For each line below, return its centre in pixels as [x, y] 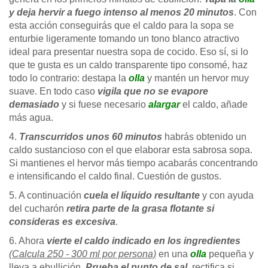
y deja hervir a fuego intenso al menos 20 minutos [121, 13]
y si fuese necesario [104, 105]
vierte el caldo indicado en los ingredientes [144, 241]
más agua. [31, 118]
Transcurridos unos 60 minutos [91, 137]
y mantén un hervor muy [197, 78]
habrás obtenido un [204, 137]
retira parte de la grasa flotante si [140, 209]
